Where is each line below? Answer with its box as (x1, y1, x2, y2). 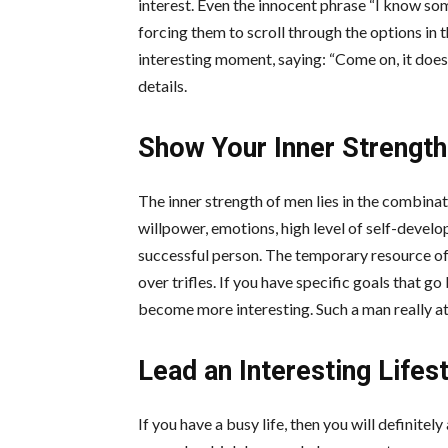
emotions (211, 218, 275, 238)
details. (138, 76, 187, 96)
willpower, (138, 218, 211, 238)
